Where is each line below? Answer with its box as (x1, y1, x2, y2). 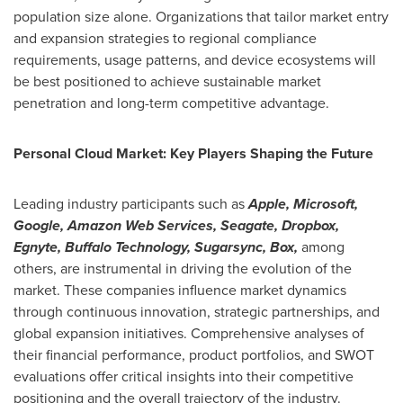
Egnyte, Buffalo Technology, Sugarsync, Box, (13, 236, 298, 257)
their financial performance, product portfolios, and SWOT (13, 344, 374, 365)
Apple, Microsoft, (248, 193, 358, 214)
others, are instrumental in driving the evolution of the (13, 257, 352, 279)
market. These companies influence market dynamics (13, 279, 346, 300)
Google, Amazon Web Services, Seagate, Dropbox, (13, 214, 339, 236)
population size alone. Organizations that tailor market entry (13, 5, 389, 27)
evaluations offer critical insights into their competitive (13, 365, 354, 387)
